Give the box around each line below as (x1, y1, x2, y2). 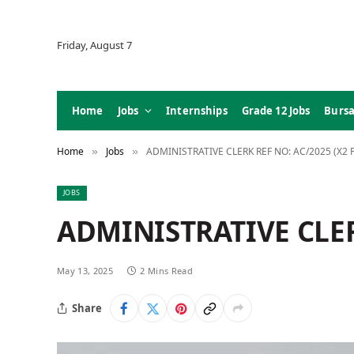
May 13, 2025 (57, 265, 113, 277)
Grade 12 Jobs (241, 104, 311, 118)
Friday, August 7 (57, 38, 132, 52)
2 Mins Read (140, 265, 193, 277)
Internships (166, 104, 228, 118)
